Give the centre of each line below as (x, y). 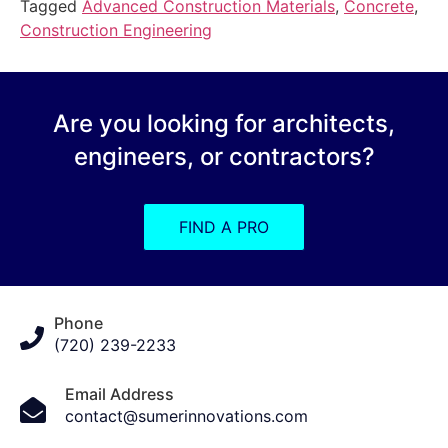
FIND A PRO (224, 227)
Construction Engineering (116, 30)
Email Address (119, 394)
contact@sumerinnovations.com (186, 416)
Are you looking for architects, (224, 124)
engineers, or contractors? (224, 157)
